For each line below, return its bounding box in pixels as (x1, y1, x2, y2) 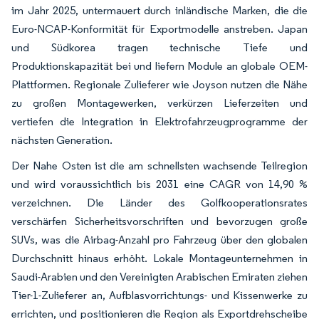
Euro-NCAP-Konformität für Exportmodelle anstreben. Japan (11, 21, 308, 36)
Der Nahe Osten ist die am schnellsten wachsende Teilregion (11, 158, 308, 172)
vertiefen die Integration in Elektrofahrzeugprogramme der (11, 114, 308, 128)
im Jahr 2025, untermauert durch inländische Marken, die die (11, 3, 308, 17)
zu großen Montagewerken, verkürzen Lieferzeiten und (11, 95, 308, 110)
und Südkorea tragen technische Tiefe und (11, 40, 308, 54)
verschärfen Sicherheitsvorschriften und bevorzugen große (11, 214, 308, 228)
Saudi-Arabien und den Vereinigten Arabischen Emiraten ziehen (11, 269, 308, 283)
